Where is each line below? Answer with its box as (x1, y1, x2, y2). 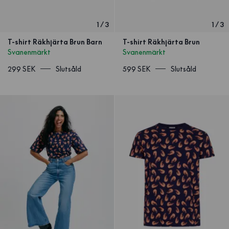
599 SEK (123, 64, 150, 74)
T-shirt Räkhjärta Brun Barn (8, 37, 102, 47)
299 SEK (8, 64, 35, 74)
